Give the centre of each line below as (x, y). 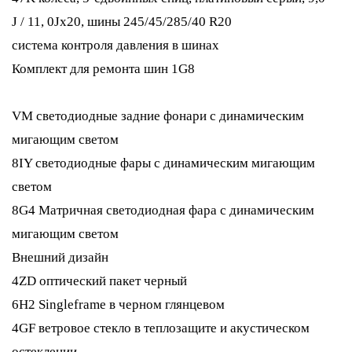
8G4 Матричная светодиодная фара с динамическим (163, 210)
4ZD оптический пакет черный (99, 281)
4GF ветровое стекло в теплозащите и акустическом (161, 328)
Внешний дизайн (60, 257)
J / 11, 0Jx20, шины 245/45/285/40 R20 (122, 22)
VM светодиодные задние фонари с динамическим (158, 116)
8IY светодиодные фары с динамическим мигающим (163, 163)
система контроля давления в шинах (115, 45)
